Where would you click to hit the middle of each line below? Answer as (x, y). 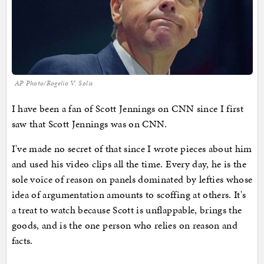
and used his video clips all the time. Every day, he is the (129, 164)
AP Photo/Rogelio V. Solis (54, 83)
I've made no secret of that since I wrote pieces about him (132, 149)
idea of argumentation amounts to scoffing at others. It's (129, 195)
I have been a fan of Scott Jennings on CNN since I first (128, 109)
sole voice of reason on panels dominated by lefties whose (132, 179)
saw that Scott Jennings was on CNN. (91, 124)
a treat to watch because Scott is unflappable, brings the (127, 210)
